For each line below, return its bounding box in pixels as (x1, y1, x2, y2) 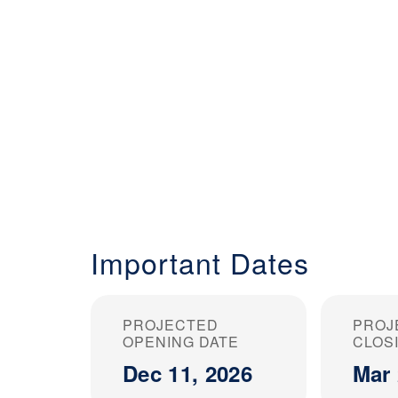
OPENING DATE (123, 330, 239, 352)
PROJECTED (123, 314, 219, 335)
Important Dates (91, 241, 309, 283)
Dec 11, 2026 (123, 357, 252, 388)
